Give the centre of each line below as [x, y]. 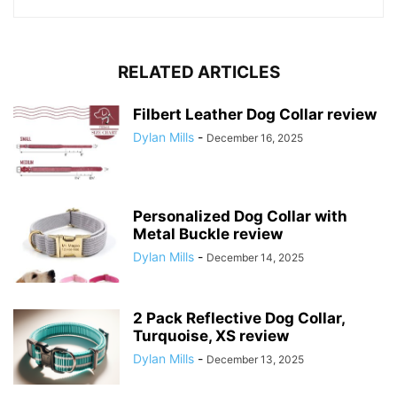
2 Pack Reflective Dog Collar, [239, 319]
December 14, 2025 [255, 258]
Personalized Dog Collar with [240, 217]
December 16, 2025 [255, 138]
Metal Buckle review [208, 234]
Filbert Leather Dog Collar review [255, 115]
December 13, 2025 [255, 360]
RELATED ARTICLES [198, 73]
